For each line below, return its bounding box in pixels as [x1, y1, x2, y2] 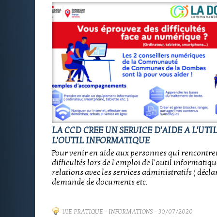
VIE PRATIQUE [62, 208, 103, 216]
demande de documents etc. [52, 177, 147, 187]
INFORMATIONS [108, 208, 153, 216]
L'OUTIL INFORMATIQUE [52, 136, 150, 146]
